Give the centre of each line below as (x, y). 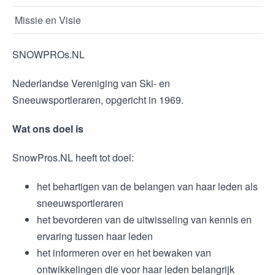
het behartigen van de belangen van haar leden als (147, 186)
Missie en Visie (48, 20)
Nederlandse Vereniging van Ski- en (91, 83)
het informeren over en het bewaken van (124, 252)
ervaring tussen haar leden (95, 236)
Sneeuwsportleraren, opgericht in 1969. (98, 99)
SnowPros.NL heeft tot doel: (73, 157)
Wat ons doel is (48, 128)
